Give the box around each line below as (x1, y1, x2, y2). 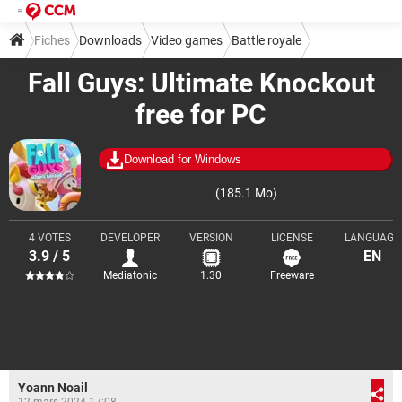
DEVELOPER (100, 232, 160, 244)
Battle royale (232, 33, 301, 48)
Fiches (34, 33, 70, 48)
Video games (151, 33, 223, 48)
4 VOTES (28, 232, 71, 244)
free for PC (135, 99, 267, 130)
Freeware (269, 269, 314, 282)
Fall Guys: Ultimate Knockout (27, 67, 375, 99)
